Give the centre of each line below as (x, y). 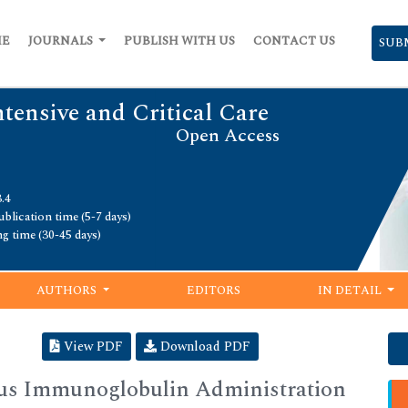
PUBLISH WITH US (179, 41)
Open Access (228, 136)
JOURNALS (61, 41)
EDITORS (214, 290)
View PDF (92, 346)
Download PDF (204, 346)
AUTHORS (68, 290)
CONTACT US (294, 41)
